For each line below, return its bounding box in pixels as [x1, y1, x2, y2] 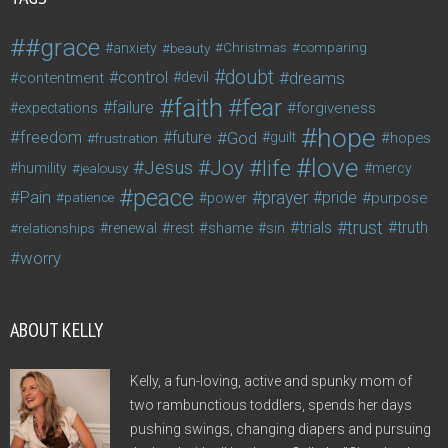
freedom [20, 128, 82, 148]
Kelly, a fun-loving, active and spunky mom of [130, 373, 412, 390]
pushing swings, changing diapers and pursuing [130, 421, 431, 438]
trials [299, 218, 332, 238]
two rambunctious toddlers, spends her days [130, 397, 412, 414]
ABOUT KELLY [10, 317, 103, 344]
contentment [19, 69, 104, 88]
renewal [108, 220, 157, 237]
